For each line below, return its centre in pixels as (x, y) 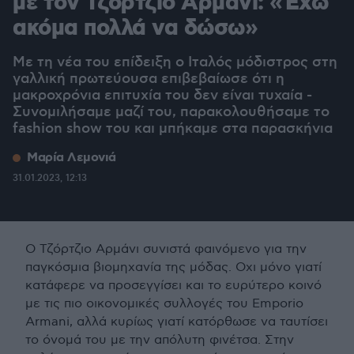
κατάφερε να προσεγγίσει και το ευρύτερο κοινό (173, 286)
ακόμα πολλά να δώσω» (135, 29)
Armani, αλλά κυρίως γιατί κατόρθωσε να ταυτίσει (177, 322)
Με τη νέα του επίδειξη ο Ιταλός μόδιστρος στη (175, 63)
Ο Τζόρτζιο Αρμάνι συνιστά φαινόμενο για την (166, 250)
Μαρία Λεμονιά (72, 158)
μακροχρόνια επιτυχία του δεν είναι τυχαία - (162, 96)
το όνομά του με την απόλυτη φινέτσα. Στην (160, 341)
